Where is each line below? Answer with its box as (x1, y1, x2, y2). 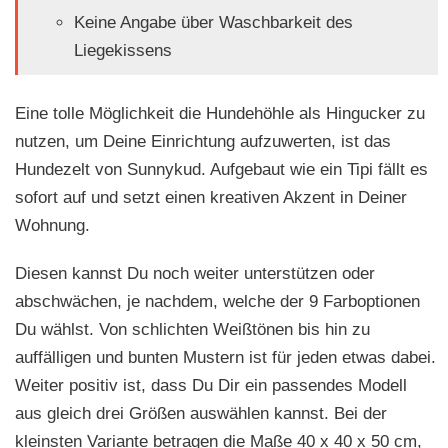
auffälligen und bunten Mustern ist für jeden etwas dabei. (15, 348, 436, 368)
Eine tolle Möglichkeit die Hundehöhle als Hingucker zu (15, 104, 425, 124)
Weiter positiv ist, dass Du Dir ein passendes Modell (15, 376, 407, 396)
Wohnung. (15, 216, 90, 236)
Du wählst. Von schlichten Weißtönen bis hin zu (15, 320, 370, 340)
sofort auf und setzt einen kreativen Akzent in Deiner (15, 188, 407, 208)
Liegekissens (73, 40, 172, 60)
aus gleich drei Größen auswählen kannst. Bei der (15, 404, 387, 424)
